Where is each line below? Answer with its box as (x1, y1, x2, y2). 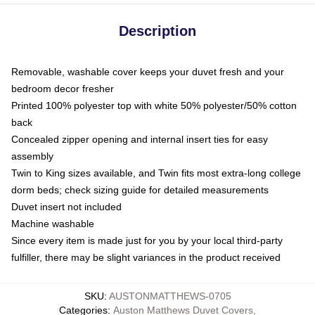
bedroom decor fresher (11, 82, 114, 94)
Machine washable (11, 217, 94, 229)
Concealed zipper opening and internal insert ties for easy (11, 133, 268, 145)
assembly (11, 150, 53, 162)
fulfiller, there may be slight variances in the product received (11, 251, 281, 263)
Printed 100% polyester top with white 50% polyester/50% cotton (11, 99, 297, 111)
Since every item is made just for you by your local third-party (11, 234, 283, 246)
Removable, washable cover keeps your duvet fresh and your (11, 65, 284, 77)
